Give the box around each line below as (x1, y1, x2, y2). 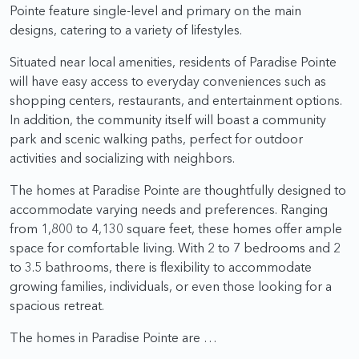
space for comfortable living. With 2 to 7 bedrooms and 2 (10, 240, 341, 256)
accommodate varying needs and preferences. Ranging (10, 201, 328, 218)
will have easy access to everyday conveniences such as (10, 73, 326, 90)
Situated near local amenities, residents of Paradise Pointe (10, 54, 337, 71)
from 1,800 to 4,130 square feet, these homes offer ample (10, 220, 342, 237)
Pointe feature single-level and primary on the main (10, 2, 301, 19)
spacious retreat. (10, 297, 104, 314)
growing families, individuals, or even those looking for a (10, 278, 332, 295)
